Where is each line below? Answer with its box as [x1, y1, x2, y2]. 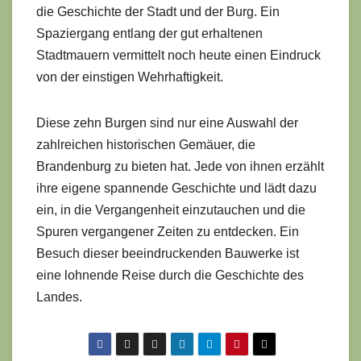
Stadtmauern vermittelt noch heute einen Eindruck [36, 48, 321, 62]
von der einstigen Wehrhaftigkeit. [36, 69, 223, 84]
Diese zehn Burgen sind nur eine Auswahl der [36, 115, 298, 130]
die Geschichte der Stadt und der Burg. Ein [36, 4, 280, 19]
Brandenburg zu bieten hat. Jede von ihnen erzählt [36, 159, 324, 173]
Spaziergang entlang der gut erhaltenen [36, 26, 263, 40]
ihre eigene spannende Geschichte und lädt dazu [36, 180, 317, 195]
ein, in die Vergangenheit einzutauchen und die [36, 202, 305, 217]
